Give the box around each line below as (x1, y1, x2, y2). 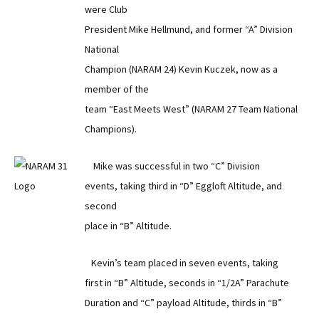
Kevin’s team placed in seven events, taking (85, 256, 278, 269)
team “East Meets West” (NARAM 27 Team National (85, 103, 298, 115)
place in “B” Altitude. (85, 219, 172, 232)
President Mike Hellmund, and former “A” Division (85, 23, 293, 36)
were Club (85, 3, 127, 16)
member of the (85, 83, 149, 95)
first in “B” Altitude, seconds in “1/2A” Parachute (85, 276, 289, 289)
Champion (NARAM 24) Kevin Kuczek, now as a (85, 63, 278, 75)
